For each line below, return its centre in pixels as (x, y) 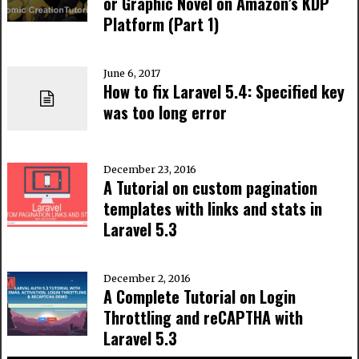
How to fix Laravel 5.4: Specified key (224, 92)
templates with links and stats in (212, 209)
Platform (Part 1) (161, 24)
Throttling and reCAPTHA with (203, 318)
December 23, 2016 (149, 170)
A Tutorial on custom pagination (210, 188)
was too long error (165, 113)
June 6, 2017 (131, 74)
